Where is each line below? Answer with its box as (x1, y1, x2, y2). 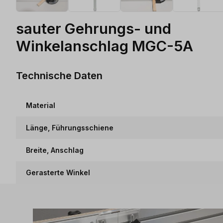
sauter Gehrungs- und (16, 19, 171, 37)
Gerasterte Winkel (26, 168, 90, 177)
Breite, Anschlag (26, 146, 84, 154)
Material (26, 101, 55, 110)
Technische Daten (16, 69, 103, 82)
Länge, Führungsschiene (26, 123, 113, 132)
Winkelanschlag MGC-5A (16, 37, 193, 55)
